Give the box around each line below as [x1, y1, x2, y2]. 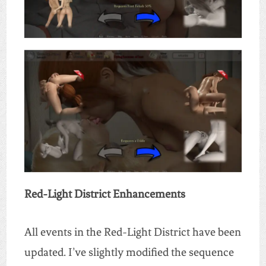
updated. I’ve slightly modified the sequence [24, 245, 234, 259]
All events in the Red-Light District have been [24, 224, 241, 239]
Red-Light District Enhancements [24, 186, 185, 201]
